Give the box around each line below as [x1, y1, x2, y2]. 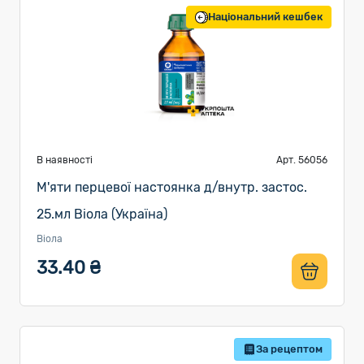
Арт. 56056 [276, 154, 327, 166]
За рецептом [256, 343, 323, 355]
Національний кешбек [208, 11, 323, 23]
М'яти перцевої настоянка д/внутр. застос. [37, 180, 307, 195]
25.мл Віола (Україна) [37, 206, 167, 222]
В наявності [37, 154, 93, 166]
